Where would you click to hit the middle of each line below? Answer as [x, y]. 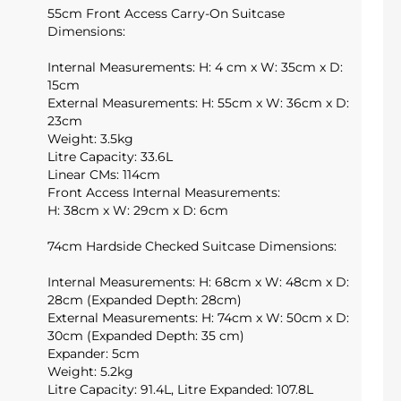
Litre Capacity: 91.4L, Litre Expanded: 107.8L [181, 389]
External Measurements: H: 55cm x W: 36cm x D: [199, 102]
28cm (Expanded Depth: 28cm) [145, 299]
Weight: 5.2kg [91, 371]
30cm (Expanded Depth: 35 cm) [146, 335]
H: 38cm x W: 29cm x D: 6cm [138, 210]
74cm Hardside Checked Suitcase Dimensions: [192, 246]
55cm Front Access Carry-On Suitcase [166, 13]
